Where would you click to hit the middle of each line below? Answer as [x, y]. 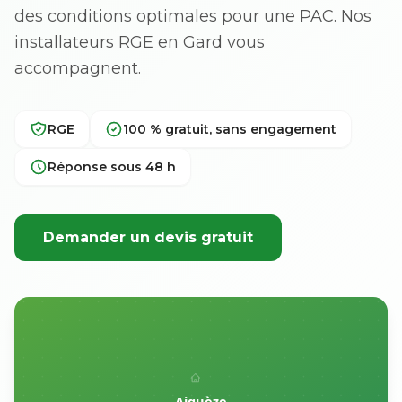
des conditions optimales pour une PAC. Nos [193, 16]
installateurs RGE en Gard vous [140, 42]
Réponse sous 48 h [112, 167]
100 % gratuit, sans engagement [230, 129]
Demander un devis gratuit [148, 237]
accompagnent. [78, 68]
